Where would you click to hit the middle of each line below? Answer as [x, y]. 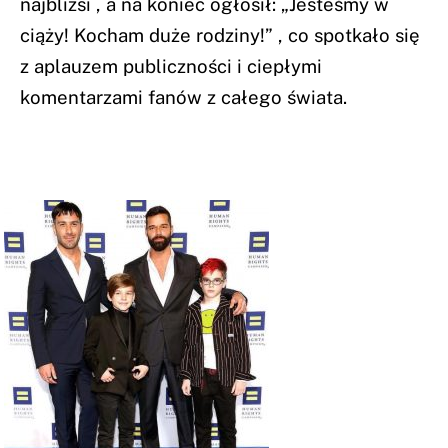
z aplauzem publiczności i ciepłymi [171, 66]
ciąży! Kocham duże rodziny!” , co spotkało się [220, 35]
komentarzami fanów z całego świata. [183, 97]
